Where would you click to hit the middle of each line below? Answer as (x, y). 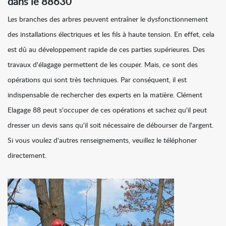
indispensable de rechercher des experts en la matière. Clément (105, 96)
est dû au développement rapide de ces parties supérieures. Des (106, 50)
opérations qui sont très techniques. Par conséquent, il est (97, 80)
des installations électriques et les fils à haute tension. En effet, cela (111, 35)
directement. (27, 156)
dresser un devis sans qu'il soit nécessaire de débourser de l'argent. (110, 126)
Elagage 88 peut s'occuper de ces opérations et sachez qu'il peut (107, 111)
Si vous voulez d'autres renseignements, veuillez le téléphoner (102, 141)
